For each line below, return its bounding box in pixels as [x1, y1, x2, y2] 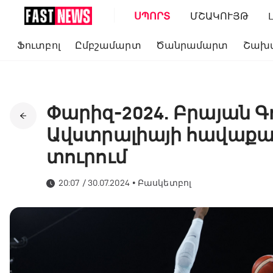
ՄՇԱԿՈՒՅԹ [190, 10, 249, 22]
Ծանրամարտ [155, 40, 229, 51]
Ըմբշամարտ [74, 40, 141, 51]
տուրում [46, 146, 127, 168]
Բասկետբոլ [138, 178, 191, 188]
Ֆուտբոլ [17, 40, 60, 51]
